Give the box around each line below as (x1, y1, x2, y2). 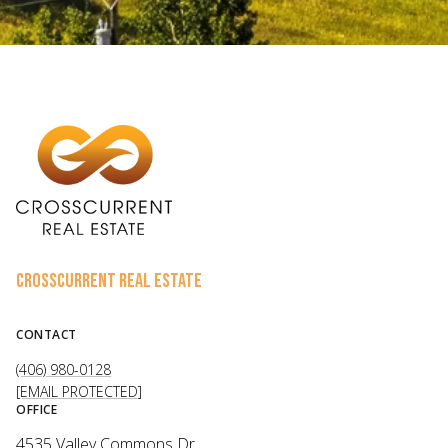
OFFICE (16, 400, 57, 418)
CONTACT (16, 325, 77, 343)
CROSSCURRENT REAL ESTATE (16, 268, 202, 293)
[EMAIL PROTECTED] (16, 381, 142, 401)
